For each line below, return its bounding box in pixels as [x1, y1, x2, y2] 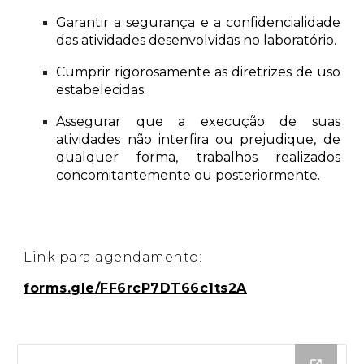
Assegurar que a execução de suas [56, 114, 340, 129]
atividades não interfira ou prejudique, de [56, 132, 340, 147]
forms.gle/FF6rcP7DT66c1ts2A [24, 280, 247, 296]
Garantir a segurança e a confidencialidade [56, 15, 340, 30]
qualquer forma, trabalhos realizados [56, 149, 340, 165]
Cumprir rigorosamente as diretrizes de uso [56, 64, 340, 80]
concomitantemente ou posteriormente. [56, 167, 321, 183]
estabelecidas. [56, 82, 147, 97]
